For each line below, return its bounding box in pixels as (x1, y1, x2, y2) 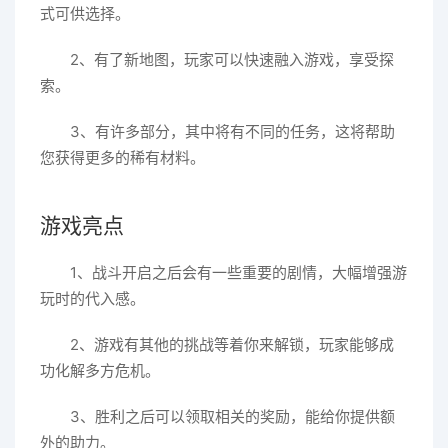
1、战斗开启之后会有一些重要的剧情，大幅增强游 (70, 262, 407, 282)
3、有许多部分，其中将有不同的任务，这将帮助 (70, 121, 395, 141)
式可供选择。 (40, 3, 130, 23)
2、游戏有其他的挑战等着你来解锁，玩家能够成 (70, 334, 394, 354)
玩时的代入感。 (40, 288, 145, 308)
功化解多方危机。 (40, 360, 160, 380)
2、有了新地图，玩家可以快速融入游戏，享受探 (70, 49, 394, 69)
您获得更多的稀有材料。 (40, 147, 205, 167)
